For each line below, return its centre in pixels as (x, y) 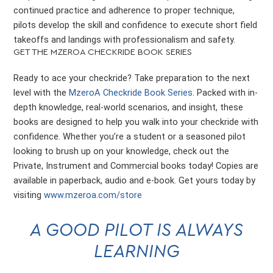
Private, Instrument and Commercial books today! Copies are (136, 165)
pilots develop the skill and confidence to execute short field (136, 25)
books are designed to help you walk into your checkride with (136, 122)
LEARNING (136, 251)
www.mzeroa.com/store (93, 195)
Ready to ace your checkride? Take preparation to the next (132, 78)
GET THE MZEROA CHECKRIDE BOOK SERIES (103, 52)
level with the (41, 92)
